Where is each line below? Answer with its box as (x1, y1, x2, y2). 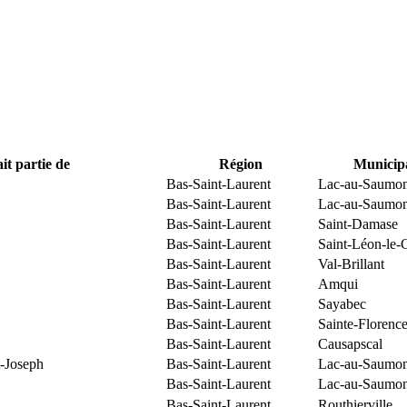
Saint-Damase (318, 216, 398, 232)
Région (218, 156, 263, 172)
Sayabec (318, 296, 366, 312)
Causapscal (318, 336, 382, 352)
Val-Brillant (318, 256, 384, 272)
